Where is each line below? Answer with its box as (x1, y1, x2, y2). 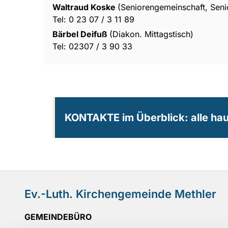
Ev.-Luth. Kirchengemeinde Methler (24, 187, 216, 201)
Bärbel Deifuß (52, 28, 109, 39)
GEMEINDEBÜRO (24, 211, 92, 222)
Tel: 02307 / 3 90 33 (52, 41, 132, 51)
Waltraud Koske (52, 2, 118, 12)
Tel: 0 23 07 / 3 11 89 (52, 14, 134, 24)
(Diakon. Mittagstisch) (109, 28, 193, 39)
